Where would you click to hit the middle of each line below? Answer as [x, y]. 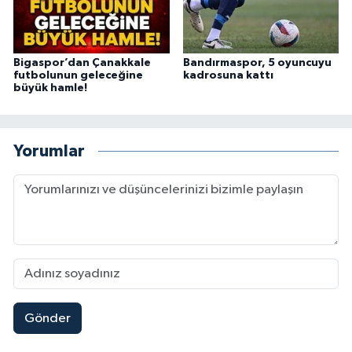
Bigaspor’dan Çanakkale [82, 63]
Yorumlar [49, 151]
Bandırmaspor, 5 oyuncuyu [257, 63]
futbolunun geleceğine [78, 76]
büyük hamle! [50, 88]
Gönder [47, 318]
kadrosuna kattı [228, 76]
